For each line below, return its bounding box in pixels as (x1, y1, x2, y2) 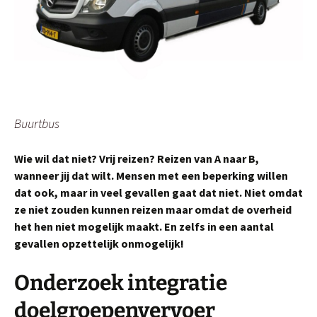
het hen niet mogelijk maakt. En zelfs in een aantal (14, 219, 274, 234)
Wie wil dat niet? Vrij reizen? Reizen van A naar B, (14, 151, 259, 166)
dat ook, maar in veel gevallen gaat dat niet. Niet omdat (14, 185, 303, 200)
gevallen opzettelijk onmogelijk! (14, 236, 184, 250)
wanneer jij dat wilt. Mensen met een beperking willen (14, 168, 288, 183)
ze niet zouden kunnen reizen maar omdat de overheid (14, 202, 292, 217)
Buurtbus (14, 115, 59, 132)
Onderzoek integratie (14, 270, 227, 296)
